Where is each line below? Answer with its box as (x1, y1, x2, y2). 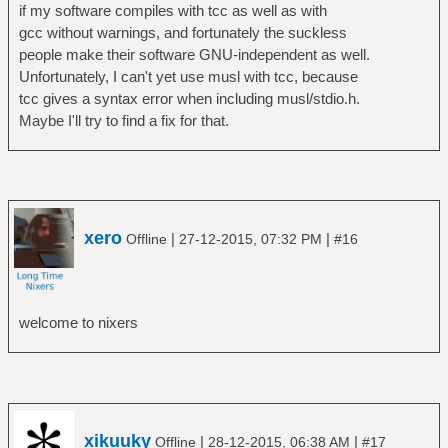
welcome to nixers (18, 314, 138, 331)
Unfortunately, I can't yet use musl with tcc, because (18, 67, 358, 85)
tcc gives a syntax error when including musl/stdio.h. (18, 89, 360, 107)
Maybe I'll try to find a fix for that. (18, 111, 229, 129)
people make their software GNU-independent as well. (18, 45, 370, 63)
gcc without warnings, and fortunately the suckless (18, 23, 347, 41)
